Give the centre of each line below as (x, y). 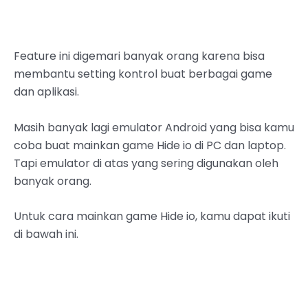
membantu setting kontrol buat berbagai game (143, 74)
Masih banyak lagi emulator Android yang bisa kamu (154, 127)
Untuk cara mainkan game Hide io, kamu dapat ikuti (152, 217)
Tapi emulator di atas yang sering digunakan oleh (146, 163)
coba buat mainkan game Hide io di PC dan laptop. (150, 145)
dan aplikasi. (46, 92)
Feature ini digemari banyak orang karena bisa (139, 56)
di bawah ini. (46, 234)
